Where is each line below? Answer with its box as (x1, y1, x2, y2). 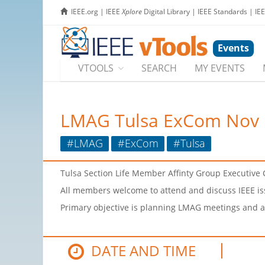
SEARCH (141, 62, 177, 75)
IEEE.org (71, 7, 98, 17)
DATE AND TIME (84, 241, 196, 261)
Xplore (122, 7, 142, 17)
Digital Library (142, 7, 190, 17)
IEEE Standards (198, 7, 247, 17)
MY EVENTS (195, 62, 245, 75)
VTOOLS (78, 62, 114, 75)
